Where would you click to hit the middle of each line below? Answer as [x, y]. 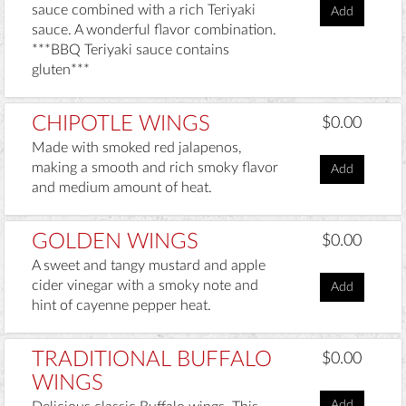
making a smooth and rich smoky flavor [155, 167]
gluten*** [61, 69]
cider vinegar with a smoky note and [145, 286]
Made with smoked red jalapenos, [137, 147]
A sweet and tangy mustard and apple [149, 266]
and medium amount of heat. [122, 187]
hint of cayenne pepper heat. [121, 306]
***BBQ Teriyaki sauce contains [130, 49]
